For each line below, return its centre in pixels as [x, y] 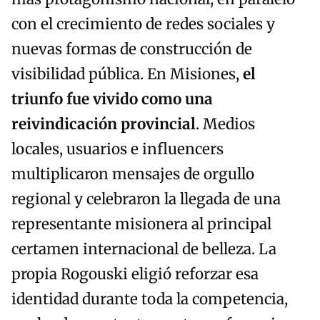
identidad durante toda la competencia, [150, 300]
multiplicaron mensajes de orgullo [133, 175]
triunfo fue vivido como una [112, 100]
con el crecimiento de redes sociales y [143, 25]
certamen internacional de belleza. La [144, 250]
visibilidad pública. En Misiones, [127, 75]
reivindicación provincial [104, 125]
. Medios [225, 125]
